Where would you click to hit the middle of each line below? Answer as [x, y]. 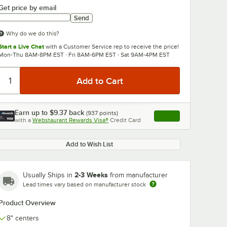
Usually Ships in [49, 175]
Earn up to [32, 112]
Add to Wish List [89, 144]
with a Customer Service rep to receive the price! [111, 47]
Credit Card [125, 120]
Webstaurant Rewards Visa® [70, 120]
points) [108, 113]
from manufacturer [139, 175]
